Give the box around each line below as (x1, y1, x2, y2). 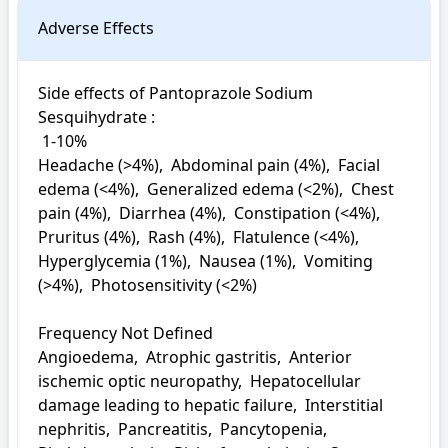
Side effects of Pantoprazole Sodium (38, 82, 313, 104)
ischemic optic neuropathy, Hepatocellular (38, 370, 361, 392)
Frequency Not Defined (38, 322, 213, 344)
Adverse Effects (38, 17, 154, 39)
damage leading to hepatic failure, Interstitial (38, 394, 383, 416)
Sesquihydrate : (38, 106, 159, 128)
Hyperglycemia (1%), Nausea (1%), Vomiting (38, 250, 373, 272)
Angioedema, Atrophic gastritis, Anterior (38, 346, 352, 368)
